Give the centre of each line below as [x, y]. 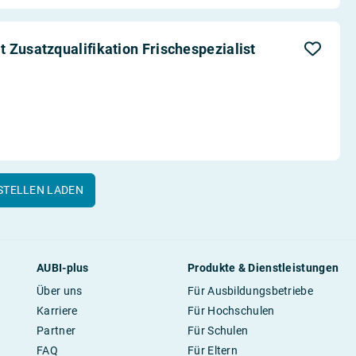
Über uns [60, 291]
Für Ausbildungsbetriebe [250, 291]
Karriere [57, 311]
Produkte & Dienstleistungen [263, 268]
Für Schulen [218, 331]
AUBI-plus [63, 268]
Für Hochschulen [231, 311]
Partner [56, 331]
